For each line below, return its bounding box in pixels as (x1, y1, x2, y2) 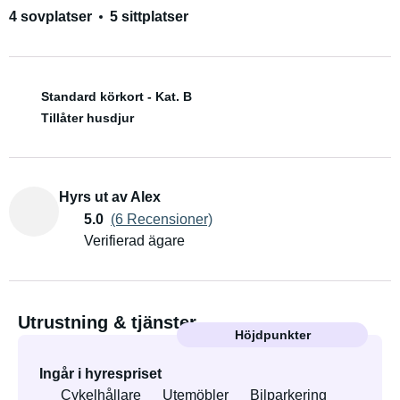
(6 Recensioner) (111, 211, 212, 227)
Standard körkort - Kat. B (41, 88, 192, 104)
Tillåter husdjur (41, 110, 134, 125)
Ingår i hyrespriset (39, 366, 162, 381)
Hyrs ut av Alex (59, 189, 161, 204)
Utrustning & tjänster (18, 312, 196, 332)
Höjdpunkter (234, 328, 311, 342)
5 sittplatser (110, 9, 188, 24)
